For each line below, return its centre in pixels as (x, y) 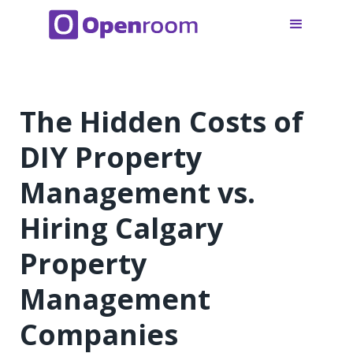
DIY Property (111, 157)
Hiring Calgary (121, 228)
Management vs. (137, 192)
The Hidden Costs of (162, 121)
